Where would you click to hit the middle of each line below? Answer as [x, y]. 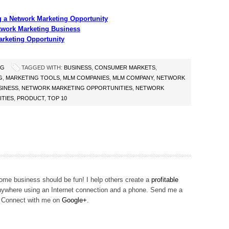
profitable [165, 180]
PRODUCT [31, 98]
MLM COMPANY [133, 78]
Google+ [74, 200]
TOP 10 [57, 98]
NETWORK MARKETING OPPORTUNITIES [77, 88]
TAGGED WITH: [43, 67]
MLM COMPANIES [86, 78]
